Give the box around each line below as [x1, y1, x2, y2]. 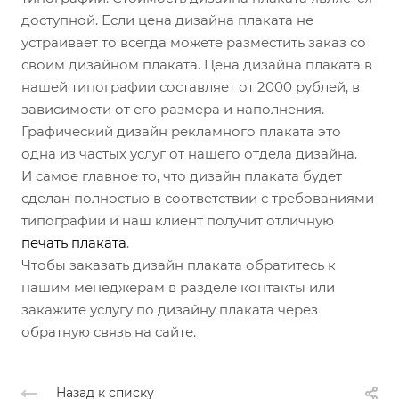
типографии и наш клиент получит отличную [21, 211, 334, 229]
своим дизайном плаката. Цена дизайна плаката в [21, 55, 372, 73]
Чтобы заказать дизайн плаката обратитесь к [21, 256, 336, 273]
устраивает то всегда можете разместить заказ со [21, 33, 366, 51]
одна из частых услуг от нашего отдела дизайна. [21, 144, 357, 162]
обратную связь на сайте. [21, 322, 196, 340]
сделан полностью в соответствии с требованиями [21, 189, 374, 207]
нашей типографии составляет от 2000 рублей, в [21, 77, 360, 95]
